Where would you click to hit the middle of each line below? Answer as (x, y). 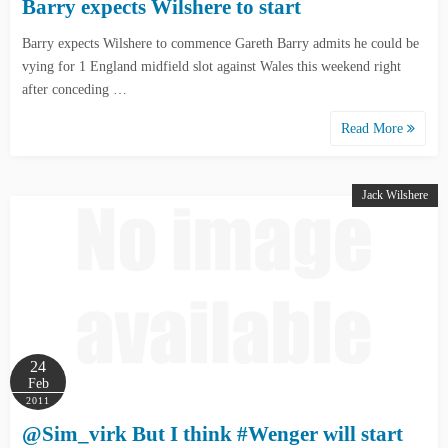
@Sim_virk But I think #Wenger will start (212, 434)
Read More (374, 128)
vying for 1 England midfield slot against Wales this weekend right (211, 66)
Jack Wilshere (395, 195)
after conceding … (74, 89)
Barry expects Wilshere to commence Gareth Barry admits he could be (220, 43)
